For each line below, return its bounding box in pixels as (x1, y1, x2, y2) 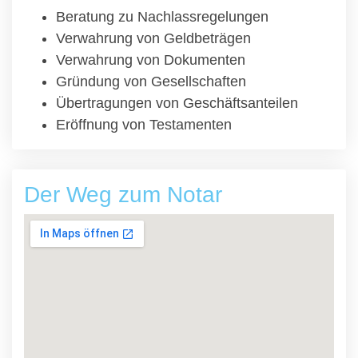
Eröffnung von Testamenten (56, 117, 232, 133)
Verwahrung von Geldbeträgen (56, 30, 251, 46)
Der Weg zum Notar (24, 182, 222, 207)
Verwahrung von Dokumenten (56, 52, 245, 68)
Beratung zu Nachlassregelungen (56, 9, 268, 25)
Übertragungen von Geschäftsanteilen (56, 95, 298, 111)
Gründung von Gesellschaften (56, 74, 246, 89)
